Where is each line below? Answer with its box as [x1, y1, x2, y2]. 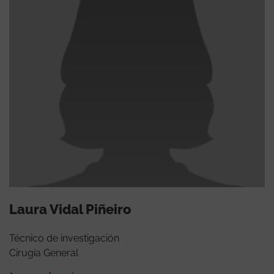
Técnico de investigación [9, 232, 119, 244]
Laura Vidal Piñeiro [9, 201, 131, 217]
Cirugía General [9, 246, 78, 259]
